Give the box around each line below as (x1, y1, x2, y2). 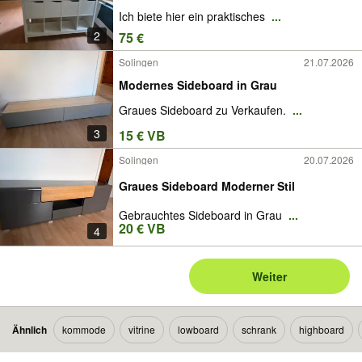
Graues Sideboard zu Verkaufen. (119, 102, 289, 119)
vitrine (128, 322, 155, 336)
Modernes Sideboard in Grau (119, 76, 277, 93)
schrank (242, 322, 276, 336)
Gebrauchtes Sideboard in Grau (119, 207, 285, 223)
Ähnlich (12, 322, 47, 337)
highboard (299, 322, 344, 336)
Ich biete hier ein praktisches (119, 8, 268, 25)
